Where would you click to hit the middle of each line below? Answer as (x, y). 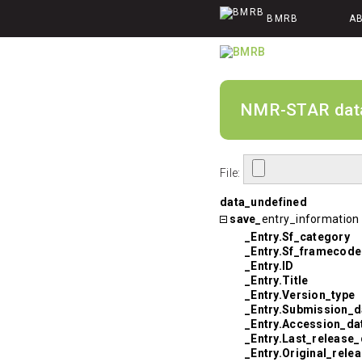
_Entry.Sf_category (298, 236)
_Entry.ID (269, 265)
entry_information (310, 219)
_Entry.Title (277, 280)
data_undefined (263, 202)
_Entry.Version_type (300, 295)
